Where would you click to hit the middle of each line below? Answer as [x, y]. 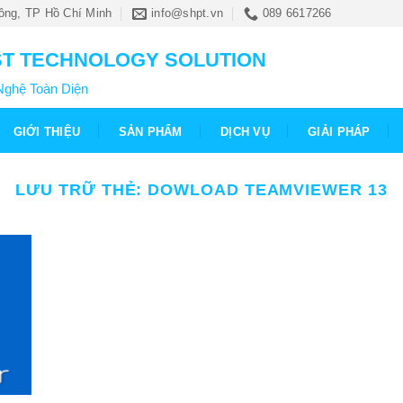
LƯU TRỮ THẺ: [82, 189]
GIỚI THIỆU [47, 131]
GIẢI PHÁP [339, 131]
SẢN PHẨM [150, 131]
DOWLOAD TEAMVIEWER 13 [268, 189]
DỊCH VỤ [245, 131]
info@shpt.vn [188, 13]
